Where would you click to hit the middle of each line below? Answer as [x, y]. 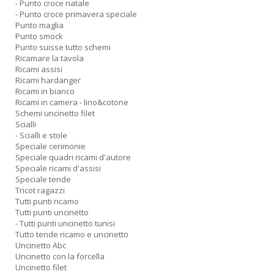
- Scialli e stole [41, 135]
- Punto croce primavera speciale [76, 14]
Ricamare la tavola [50, 58]
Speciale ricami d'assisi [58, 168]
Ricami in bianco [45, 91]
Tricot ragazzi [40, 190]
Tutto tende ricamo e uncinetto [72, 234]
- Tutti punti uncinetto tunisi [65, 223]
